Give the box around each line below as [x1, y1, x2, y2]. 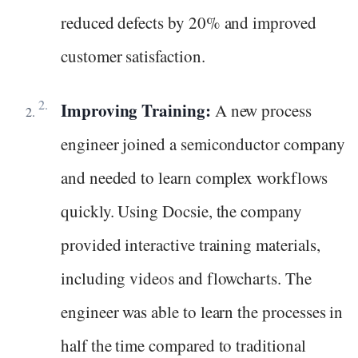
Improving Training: [61, 97, 215, 122]
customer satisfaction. [61, 44, 205, 67]
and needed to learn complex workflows [61, 165, 328, 189]
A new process [214, 98, 312, 121]
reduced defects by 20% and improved [61, 10, 316, 34]
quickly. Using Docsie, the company [61, 199, 302, 222]
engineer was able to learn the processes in [61, 300, 344, 323]
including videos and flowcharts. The [61, 266, 312, 289]
